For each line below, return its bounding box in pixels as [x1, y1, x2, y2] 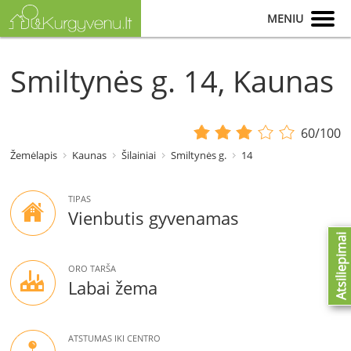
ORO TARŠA [68, 262, 117, 275]
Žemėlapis [10, 148, 58, 163]
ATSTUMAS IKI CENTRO [68, 332, 161, 345]
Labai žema [68, 276, 158, 300]
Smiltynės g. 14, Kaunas [10, 60, 335, 102]
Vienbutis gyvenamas [68, 206, 240, 230]
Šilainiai [121, 148, 157, 163]
